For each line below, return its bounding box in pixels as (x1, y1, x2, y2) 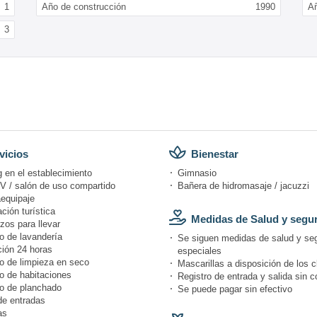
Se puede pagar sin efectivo (178, 283, 292, 294)
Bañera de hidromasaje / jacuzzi (178, 180, 309, 191)
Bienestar (191, 147, 238, 160)
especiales (178, 245, 221, 256)
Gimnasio (178, 167, 217, 178)
